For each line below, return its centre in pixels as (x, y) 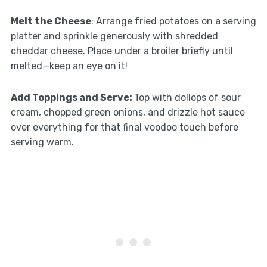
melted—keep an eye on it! (69, 66)
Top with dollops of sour (187, 97)
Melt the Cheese (51, 21)
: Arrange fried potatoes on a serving (173, 21)
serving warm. (42, 142)
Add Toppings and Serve (70, 97)
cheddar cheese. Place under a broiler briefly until (122, 51)
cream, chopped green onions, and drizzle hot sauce (128, 112)
